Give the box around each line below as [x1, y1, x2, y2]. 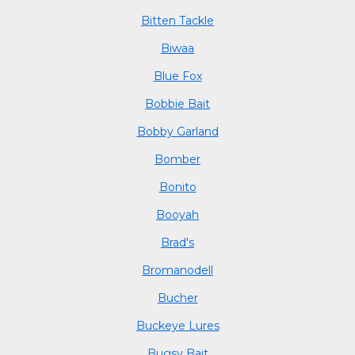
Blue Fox [153, 68, 202, 83]
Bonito [158, 179, 197, 194]
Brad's [161, 235, 194, 250]
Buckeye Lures [136, 318, 219, 333]
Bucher [157, 290, 198, 305]
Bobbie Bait [145, 96, 210, 111]
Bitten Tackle [141, 13, 214, 28]
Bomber [155, 151, 200, 166]
